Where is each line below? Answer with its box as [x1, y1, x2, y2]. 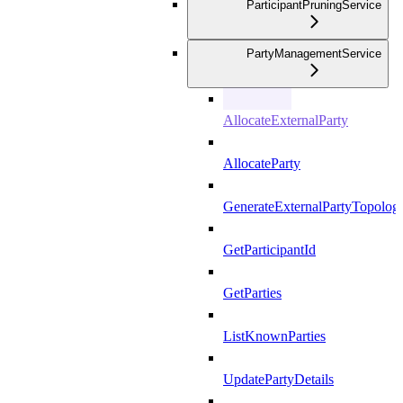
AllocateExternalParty [223, 112, 348, 129]
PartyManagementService [246, 47, 381, 61]
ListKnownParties [223, 328, 326, 345]
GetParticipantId [223, 242, 316, 258]
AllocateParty [223, 156, 300, 172]
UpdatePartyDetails [223, 372, 334, 388]
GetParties [223, 285, 282, 301]
